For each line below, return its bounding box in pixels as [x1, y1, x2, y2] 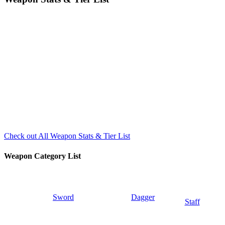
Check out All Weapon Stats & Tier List [4, 132, 130, 141]
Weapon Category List [4, 151, 81, 160]
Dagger [131, 192, 155, 201]
